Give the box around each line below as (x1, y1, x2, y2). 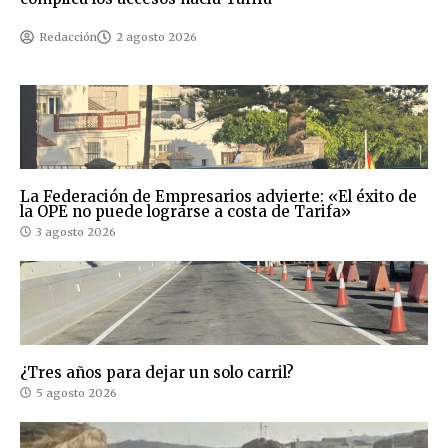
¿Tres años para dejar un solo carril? (20, 362, 294, 382)
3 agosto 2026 (36, 224, 116, 239)
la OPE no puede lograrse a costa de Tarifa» (20, 201, 351, 221)
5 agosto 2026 (36, 385, 117, 400)
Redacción (39, 29, 97, 44)
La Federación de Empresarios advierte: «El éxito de (20, 186, 417, 206)
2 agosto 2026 (116, 29, 197, 44)
